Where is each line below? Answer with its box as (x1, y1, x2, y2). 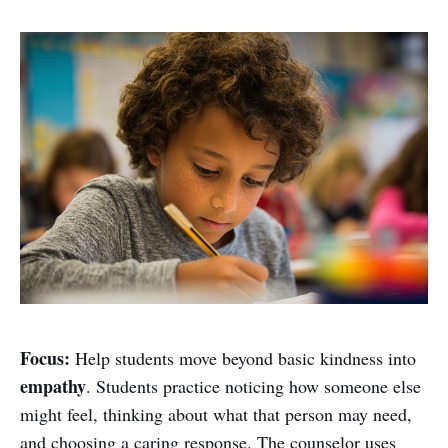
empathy (20, 372, 86, 399)
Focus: (20, 344, 70, 371)
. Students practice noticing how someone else (86, 373, 421, 398)
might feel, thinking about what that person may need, (20, 401, 412, 426)
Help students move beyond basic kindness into (70, 345, 416, 370)
